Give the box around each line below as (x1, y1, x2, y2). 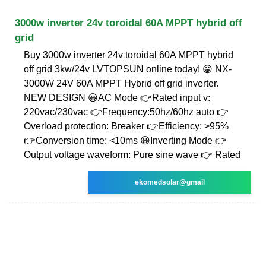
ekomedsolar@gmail (134, 178, 205, 186)
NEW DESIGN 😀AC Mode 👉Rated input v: (24, 92, 210, 103)
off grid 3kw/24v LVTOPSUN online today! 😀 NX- (24, 64, 232, 74)
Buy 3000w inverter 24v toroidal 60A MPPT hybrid (24, 49, 233, 60)
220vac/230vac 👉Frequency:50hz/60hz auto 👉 (24, 106, 229, 117)
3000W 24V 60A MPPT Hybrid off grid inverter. (24, 78, 218, 88)
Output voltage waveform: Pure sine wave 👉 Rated (24, 149, 240, 160)
